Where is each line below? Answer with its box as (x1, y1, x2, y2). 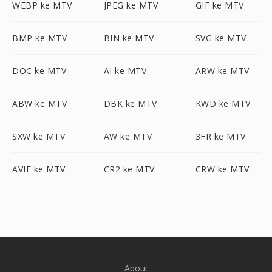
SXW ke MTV (12, 131, 65, 142)
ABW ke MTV (12, 98, 67, 109)
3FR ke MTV (195, 131, 246, 142)
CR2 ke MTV (103, 163, 155, 175)
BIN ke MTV (103, 32, 154, 44)
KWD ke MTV (195, 98, 251, 109)
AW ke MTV (103, 131, 152, 142)
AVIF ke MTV (12, 163, 66, 175)
